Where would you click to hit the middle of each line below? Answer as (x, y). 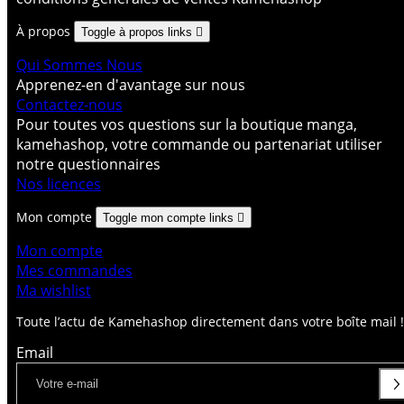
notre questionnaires (88, 164)
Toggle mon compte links (170, 217)
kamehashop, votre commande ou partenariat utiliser (199, 144)
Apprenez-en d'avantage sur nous (131, 84)
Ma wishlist (54, 290)
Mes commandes (74, 270)
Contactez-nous (69, 104)
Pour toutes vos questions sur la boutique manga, (187, 124)
